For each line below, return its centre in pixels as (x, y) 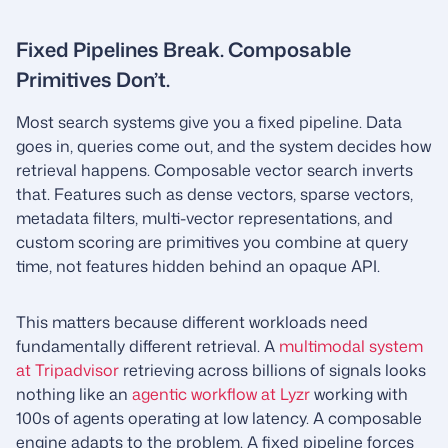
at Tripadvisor (67, 370)
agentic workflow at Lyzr (221, 394)
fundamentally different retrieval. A (147, 346)
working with (359, 394)
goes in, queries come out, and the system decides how (223, 146)
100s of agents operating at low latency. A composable (219, 418)
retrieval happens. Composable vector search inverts (214, 170)
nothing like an (74, 394)
